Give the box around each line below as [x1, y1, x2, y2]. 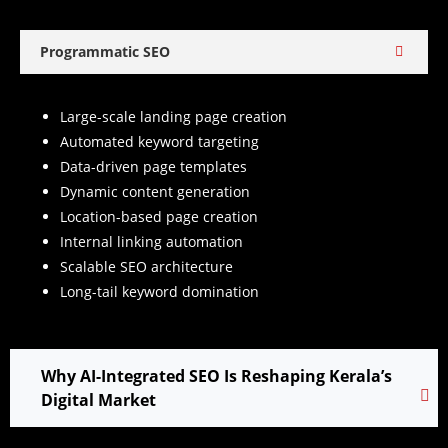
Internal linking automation [60, 232, 243, 252]
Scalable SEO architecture [60, 257, 233, 277]
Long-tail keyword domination [60, 282, 259, 302]
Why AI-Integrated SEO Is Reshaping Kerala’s [41, 365, 392, 388]
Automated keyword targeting [60, 132, 259, 152]
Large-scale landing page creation [60, 107, 287, 127]
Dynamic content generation [60, 182, 250, 202]
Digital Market [41, 389, 156, 412]
